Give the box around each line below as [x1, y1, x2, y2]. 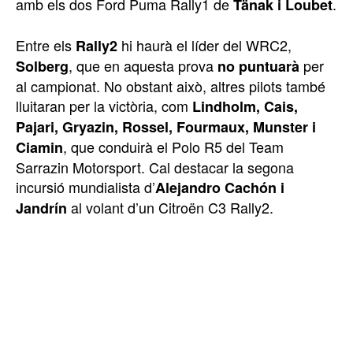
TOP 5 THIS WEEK [99, 291, 254, 314]
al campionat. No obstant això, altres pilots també [16, 76, 325, 97]
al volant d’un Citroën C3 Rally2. [67, 197, 273, 218]
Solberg [16, 56, 69, 77]
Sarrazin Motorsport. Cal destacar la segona [16, 157, 294, 178]
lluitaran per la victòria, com [16, 95, 192, 117]
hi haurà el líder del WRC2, [117, 35, 292, 56]
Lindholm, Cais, [192, 96, 298, 117]
